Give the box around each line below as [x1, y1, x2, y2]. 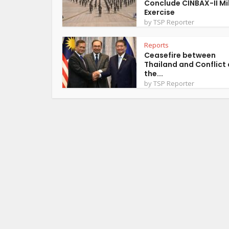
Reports [144, 40, 169, 50]
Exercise [144, 7, 175, 17]
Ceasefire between [144, 50, 216, 60]
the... [144, 68, 163, 79]
